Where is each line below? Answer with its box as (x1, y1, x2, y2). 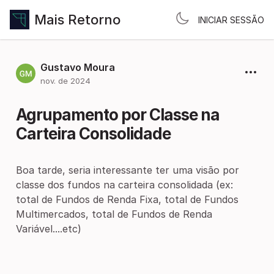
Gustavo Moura (40, 61, 115, 73)
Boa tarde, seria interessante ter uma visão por (16, 164, 239, 176)
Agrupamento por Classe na (16, 105, 220, 124)
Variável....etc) (16, 223, 81, 235)
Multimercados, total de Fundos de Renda (16, 208, 212, 220)
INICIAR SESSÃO (198, 14, 264, 25)
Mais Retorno (34, 12, 120, 28)
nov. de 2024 (40, 76, 91, 86)
